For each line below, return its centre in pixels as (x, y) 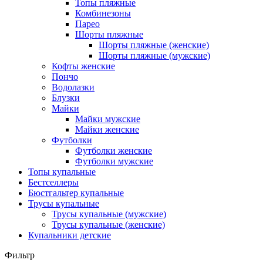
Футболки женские (114, 151)
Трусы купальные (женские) (108, 225)
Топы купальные (62, 172)
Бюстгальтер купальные (76, 193)
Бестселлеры (53, 183)
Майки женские (107, 130)
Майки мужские (108, 119)
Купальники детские (70, 235)
